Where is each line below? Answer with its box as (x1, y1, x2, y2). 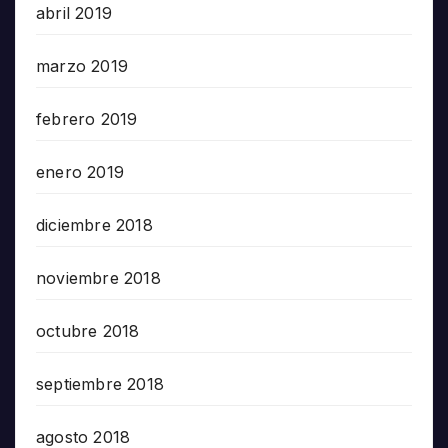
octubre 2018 (36, 321, 140, 342)
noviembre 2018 (36, 268, 161, 289)
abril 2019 (36, 3, 112, 24)
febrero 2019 (36, 109, 138, 130)
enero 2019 (36, 162, 124, 183)
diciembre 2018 (36, 215, 153, 236)
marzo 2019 (36, 56, 128, 77)
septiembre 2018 (36, 374, 164, 395)
